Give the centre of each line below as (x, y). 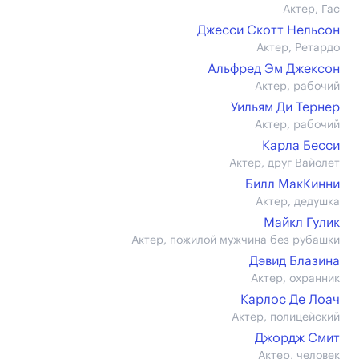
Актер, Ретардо (298, 48)
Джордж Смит (297, 338)
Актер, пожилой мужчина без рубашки (236, 240)
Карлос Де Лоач (290, 300)
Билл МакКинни (292, 184)
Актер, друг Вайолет (284, 163)
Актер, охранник (295, 279)
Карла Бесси (301, 146)
